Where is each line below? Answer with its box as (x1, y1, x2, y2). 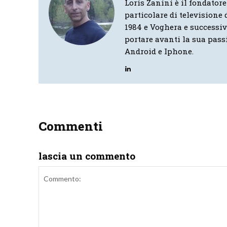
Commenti (39, 118, 103, 135)
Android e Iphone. (125, 46, 194, 57)
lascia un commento (39, 149, 135, 163)
